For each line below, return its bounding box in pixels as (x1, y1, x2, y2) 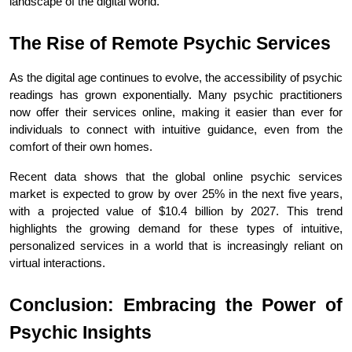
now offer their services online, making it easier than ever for (9, 105, 343, 119)
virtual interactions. (9, 256, 105, 269)
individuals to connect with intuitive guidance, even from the (9, 123, 343, 136)
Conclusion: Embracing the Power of (9, 294, 343, 315)
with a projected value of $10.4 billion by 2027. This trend (9, 204, 343, 218)
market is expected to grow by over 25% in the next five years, (9, 187, 343, 200)
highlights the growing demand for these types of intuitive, (9, 222, 343, 235)
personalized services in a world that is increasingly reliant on (9, 239, 343, 252)
